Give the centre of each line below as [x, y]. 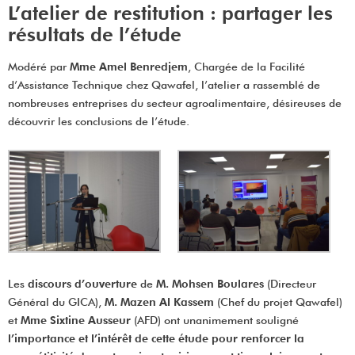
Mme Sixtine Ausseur [76, 321]
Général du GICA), [56, 302]
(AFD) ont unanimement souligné [215, 321]
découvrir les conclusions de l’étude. [99, 122]
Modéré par [39, 67]
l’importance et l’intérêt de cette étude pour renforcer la [156, 339]
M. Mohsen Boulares [210, 284]
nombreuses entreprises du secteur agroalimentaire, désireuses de [175, 103]
